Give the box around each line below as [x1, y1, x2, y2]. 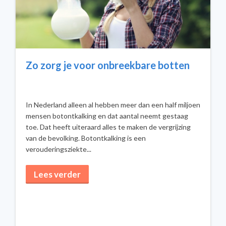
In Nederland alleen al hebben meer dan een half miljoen [26, 100, 200, 109]
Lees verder [34, 169, 81, 180]
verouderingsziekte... [26, 145, 91, 153]
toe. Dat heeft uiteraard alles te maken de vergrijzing [26, 123, 191, 131]
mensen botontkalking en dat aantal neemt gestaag [26, 111, 188, 120]
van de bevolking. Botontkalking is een [26, 134, 146, 142]
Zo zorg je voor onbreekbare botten [26, 59, 190, 71]
